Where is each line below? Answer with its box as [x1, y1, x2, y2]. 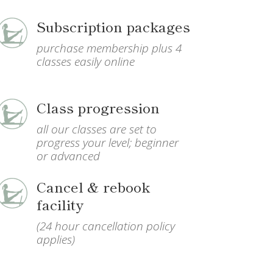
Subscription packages [37, 15, 191, 37]
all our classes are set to [37, 121, 157, 137]
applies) [37, 231, 76, 247]
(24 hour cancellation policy [37, 218, 175, 234]
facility [37, 193, 84, 214]
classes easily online [37, 53, 135, 69]
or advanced [37, 147, 101, 164]
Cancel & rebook [37, 175, 151, 197]
